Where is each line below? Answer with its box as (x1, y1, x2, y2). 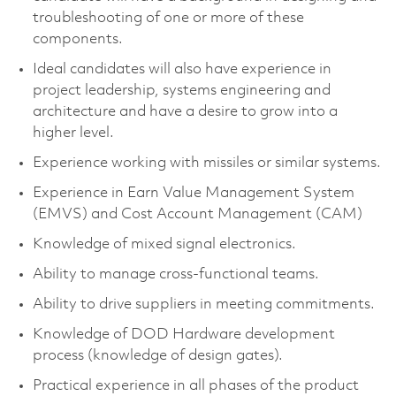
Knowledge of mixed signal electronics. (32, 236, 296, 252)
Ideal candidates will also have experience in (32, 61, 331, 77)
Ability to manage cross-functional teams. (32, 266, 319, 282)
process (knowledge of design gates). (32, 347, 283, 363)
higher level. (32, 125, 114, 141)
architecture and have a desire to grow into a (32, 103, 338, 119)
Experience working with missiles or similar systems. (32, 155, 381, 171)
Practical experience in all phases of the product (32, 377, 359, 393)
